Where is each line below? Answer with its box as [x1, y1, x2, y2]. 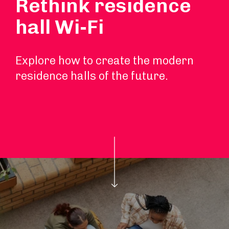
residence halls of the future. [15, 69, 168, 83]
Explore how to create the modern [15, 54, 194, 67]
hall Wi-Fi [15, 15, 104, 39]
